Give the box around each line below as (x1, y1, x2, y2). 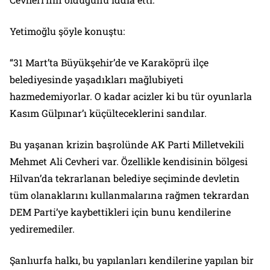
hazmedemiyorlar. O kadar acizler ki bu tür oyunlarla (10, 90, 252, 103)
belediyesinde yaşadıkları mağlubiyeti (10, 73, 183, 86)
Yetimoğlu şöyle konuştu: (10, 25, 125, 38)
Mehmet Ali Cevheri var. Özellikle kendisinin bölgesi (10, 155, 248, 168)
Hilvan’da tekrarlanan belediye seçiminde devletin (10, 172, 240, 185)
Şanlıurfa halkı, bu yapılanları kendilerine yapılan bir (10, 254, 254, 267)
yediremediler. (10, 222, 75, 236)
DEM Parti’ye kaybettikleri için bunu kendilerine (10, 206, 231, 219)
